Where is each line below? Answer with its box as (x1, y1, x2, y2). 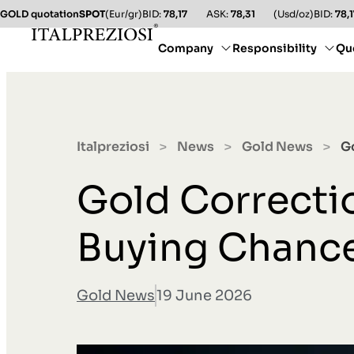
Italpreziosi (77, 138, 149, 155)
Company (158, 40, 213, 55)
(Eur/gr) (105, 8, 142, 20)
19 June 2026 (156, 287, 252, 305)
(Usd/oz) (273, 8, 314, 20)
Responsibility (232, 40, 317, 55)
